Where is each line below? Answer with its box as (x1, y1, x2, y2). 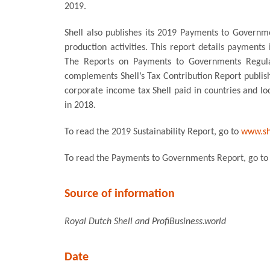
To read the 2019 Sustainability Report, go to (64, 127, 241, 137)
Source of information (64, 187, 175, 200)
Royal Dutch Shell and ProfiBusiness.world (64, 216, 226, 227)
